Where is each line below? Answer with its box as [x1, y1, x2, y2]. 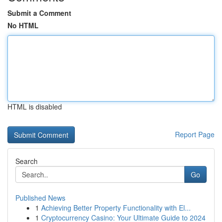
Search [15, 156, 38, 166]
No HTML [7, 20, 39, 30]
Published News [15, 193, 65, 203]
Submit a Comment [7, 8, 71, 18]
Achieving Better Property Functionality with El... [41, 203, 191, 213]
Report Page [175, 129, 215, 139]
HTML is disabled [7, 102, 62, 111]
